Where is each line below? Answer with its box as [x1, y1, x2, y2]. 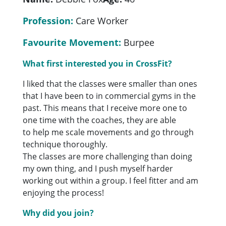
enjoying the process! [23, 187, 104, 198]
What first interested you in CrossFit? [23, 58, 173, 69]
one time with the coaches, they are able [23, 114, 177, 126]
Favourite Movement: [23, 36, 122, 48]
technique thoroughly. [23, 138, 108, 150]
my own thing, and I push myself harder [23, 162, 174, 174]
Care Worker [73, 14, 129, 27]
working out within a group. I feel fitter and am [23, 175, 199, 186]
